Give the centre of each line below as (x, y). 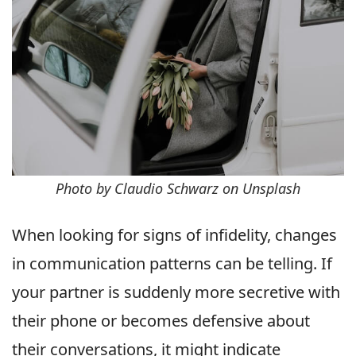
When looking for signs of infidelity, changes (174, 235)
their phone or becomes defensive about (161, 321)
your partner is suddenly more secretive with (176, 292)
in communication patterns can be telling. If (172, 264)
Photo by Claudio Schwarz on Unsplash (178, 189)
